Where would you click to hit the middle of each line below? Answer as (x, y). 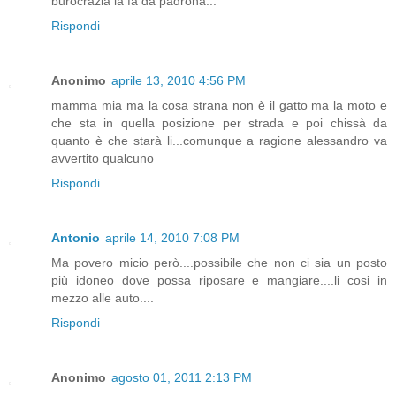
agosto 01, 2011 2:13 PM (182, 377)
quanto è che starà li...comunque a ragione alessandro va (219, 140)
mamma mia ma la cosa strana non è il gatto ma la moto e (219, 105)
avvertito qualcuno (103, 158)
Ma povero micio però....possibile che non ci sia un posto (219, 262)
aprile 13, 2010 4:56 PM (179, 80)
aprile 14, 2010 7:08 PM (172, 237)
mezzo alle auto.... (103, 297)
